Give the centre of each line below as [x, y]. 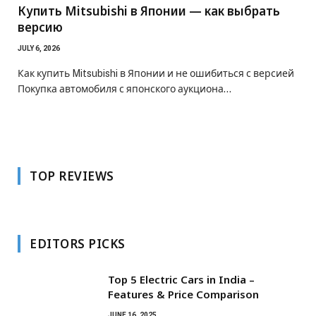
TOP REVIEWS [72, 176]
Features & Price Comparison [183, 294]
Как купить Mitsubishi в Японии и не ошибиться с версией [156, 73]
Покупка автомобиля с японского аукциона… [124, 89]
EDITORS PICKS [78, 243]
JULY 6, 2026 [39, 48]
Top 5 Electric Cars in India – [181, 279]
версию [40, 27]
